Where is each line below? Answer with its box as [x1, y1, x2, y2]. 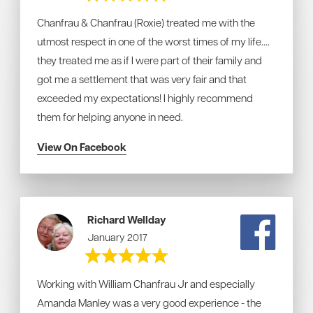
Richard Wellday [87, 212, 167, 227]
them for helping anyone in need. [37, 110, 183, 124]
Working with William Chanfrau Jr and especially [37, 277, 255, 291]
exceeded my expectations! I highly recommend [37, 91, 253, 105]
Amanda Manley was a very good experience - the [37, 296, 261, 310]
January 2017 [87, 231, 148, 243]
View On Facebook [37, 140, 126, 154]
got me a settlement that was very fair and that [37, 72, 247, 86]
